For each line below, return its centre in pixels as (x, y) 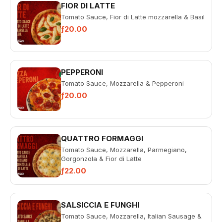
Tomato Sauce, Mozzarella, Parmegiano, (124, 150)
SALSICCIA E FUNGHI (100, 205)
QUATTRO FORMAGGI (102, 139)
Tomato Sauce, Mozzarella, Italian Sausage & (131, 216)
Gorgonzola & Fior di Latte (101, 159)
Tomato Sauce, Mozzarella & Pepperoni (122, 83)
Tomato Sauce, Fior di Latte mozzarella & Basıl (133, 17)
